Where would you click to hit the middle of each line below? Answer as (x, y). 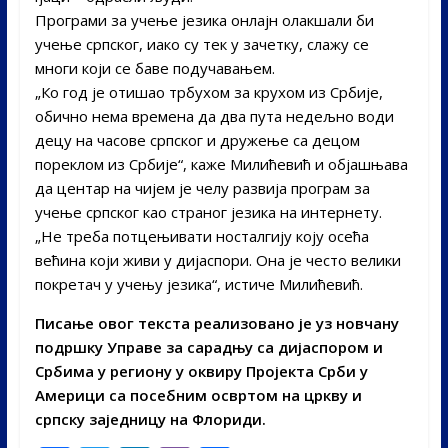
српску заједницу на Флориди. (150, 419)
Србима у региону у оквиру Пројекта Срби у (201, 371)
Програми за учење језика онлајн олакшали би (204, 20)
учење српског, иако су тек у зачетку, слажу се (201, 44)
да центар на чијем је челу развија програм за (202, 188)
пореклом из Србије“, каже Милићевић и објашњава (221, 164)
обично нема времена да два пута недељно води (214, 116)
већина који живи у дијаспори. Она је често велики (217, 260)
